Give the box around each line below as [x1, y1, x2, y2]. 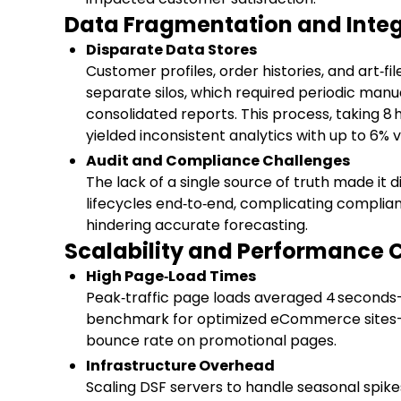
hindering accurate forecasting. [86, 214, 308, 235]
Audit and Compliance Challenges [86, 149, 350, 171]
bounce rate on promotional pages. [86, 329, 337, 351]
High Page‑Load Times [86, 265, 256, 286]
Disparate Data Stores [86, 38, 257, 60]
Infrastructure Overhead [86, 354, 275, 376]
